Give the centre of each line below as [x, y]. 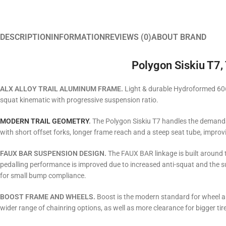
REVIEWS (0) [128, 37]
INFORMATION [78, 37]
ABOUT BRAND [179, 37]
